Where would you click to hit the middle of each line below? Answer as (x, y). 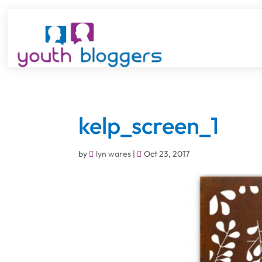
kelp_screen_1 (149, 125)
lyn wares (114, 154)
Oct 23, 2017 (167, 154)
